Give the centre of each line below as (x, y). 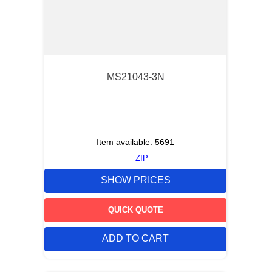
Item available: (126, 142)
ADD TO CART (135, 239)
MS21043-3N (135, 77)
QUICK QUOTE (135, 209)
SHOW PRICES (135, 180)
